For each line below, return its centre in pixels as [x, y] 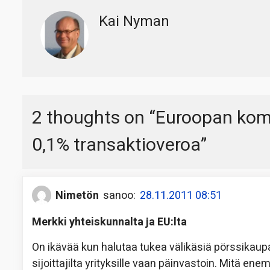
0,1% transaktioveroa [116, 146]
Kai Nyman [134, 22]
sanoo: [119, 195]
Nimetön [77, 195]
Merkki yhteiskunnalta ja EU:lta [109, 222]
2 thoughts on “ [94, 118]
